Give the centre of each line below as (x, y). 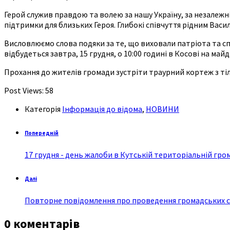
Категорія (43, 109)
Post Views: (24, 90)
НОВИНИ (162, 109)
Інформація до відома (102, 109)
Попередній (42, 133)
